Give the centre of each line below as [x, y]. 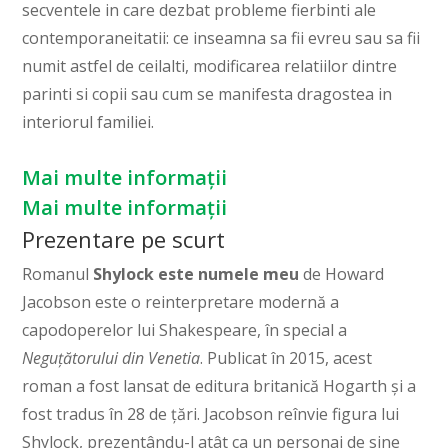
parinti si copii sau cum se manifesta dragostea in [207, 94]
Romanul [58, 274]
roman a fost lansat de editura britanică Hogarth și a [219, 386]
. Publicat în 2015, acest [286, 358]
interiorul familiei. [88, 122]
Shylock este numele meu [196, 274]
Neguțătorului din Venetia [111, 358]
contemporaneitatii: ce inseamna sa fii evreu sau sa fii [221, 38]
